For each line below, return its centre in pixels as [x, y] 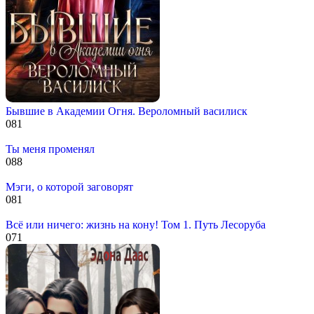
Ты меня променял [50, 149]
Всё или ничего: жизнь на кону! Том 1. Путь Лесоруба [136, 224]
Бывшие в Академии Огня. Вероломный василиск [127, 111]
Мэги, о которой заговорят [69, 186]
